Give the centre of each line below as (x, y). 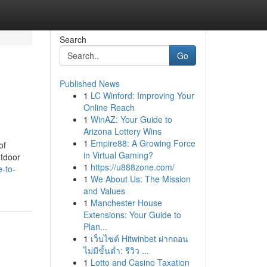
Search (73, 39)
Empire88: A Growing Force (143, 143)
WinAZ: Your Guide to (131, 119)
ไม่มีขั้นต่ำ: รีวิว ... (116, 250)
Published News (89, 83)
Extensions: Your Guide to (132, 215)
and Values (104, 191)
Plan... (95, 226)
